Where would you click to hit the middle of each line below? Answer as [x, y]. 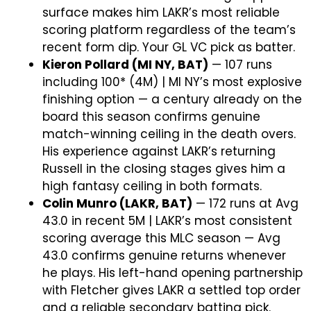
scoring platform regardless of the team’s [169, 30]
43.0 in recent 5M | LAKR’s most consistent [167, 220]
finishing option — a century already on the [172, 99]
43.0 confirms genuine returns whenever [164, 255]
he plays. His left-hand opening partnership [173, 272]
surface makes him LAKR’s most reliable [161, 12]
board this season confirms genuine [151, 116]
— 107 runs [240, 64]
